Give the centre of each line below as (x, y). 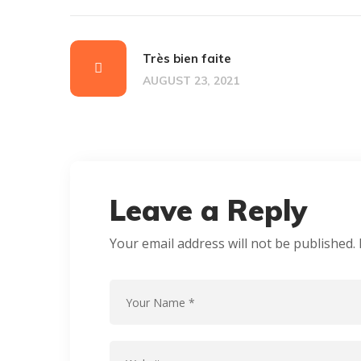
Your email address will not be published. (232, 243)
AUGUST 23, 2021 (191, 81)
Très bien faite (187, 58)
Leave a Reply (208, 210)
